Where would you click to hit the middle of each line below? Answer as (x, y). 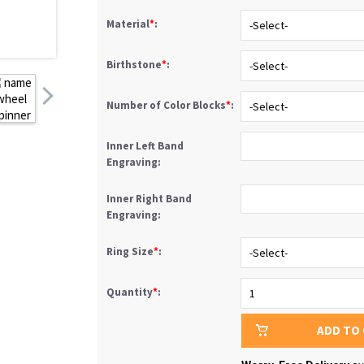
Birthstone (134, 65)
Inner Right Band (149, 199)
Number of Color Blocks (166, 105)
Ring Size (130, 251)
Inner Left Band (145, 146)
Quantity (130, 292)
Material (128, 24)
